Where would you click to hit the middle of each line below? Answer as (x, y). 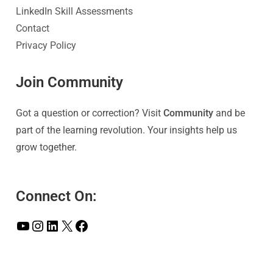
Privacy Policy (46, 45)
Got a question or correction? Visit (90, 113)
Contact (33, 28)
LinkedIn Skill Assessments (75, 11)
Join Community (70, 82)
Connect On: (57, 196)
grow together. (47, 147)
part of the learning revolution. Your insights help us (127, 130)
